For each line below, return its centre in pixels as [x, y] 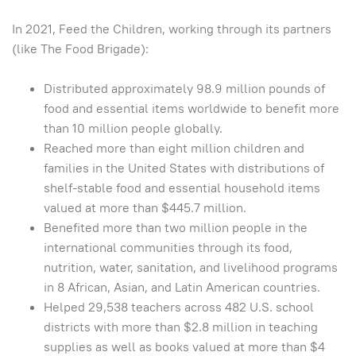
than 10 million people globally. [133, 128]
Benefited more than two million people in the [176, 227]
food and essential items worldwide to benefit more [192, 108]
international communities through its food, [168, 247]
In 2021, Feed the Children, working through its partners [172, 29]
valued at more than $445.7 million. [145, 207]
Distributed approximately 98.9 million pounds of [184, 88]
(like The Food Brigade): [80, 48]
